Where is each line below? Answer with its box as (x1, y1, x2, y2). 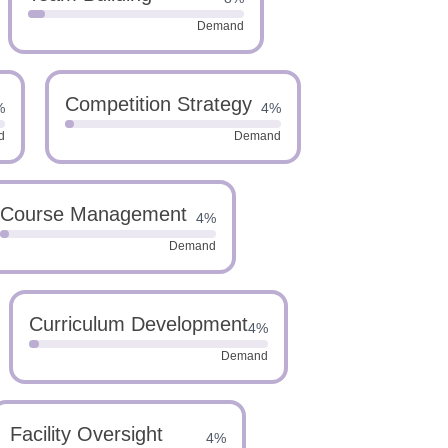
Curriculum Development (29, 313, 248, 335)
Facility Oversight (10, 423, 163, 445)
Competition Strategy (65, 93, 252, 115)
